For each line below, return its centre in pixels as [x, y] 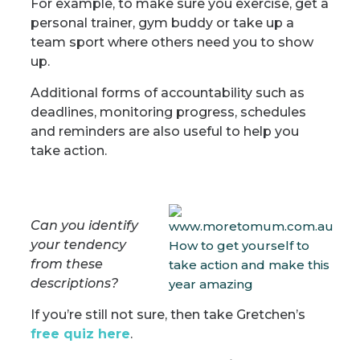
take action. [68, 151]
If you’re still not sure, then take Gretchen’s [168, 315]
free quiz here [80, 334]
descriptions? [74, 283]
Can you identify [84, 225]
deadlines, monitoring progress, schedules [168, 112]
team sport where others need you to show [172, 42]
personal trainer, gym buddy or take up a [162, 23]
